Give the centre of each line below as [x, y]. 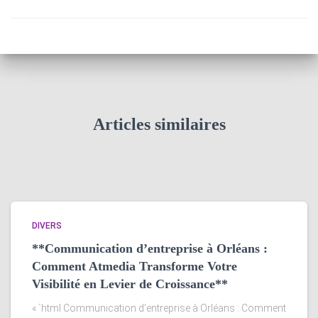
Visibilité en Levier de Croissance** [130, 284]
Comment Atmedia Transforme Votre [135, 266]
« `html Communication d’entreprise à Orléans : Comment [159, 308]
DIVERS [47, 226]
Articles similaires [159, 124]
